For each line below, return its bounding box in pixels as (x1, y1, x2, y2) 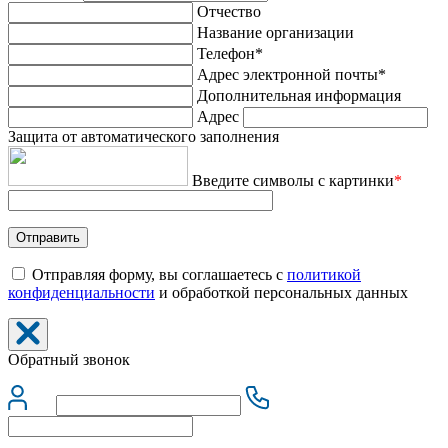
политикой (287, 266, 361, 284)
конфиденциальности (8, 284, 155, 302)
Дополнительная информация (197, 87, 401, 105)
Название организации (197, 24, 354, 42)
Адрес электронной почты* (197, 66, 386, 84)
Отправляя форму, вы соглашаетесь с (28, 266, 287, 284)
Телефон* (197, 45, 263, 63)
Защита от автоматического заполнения (8, 128, 279, 146)
